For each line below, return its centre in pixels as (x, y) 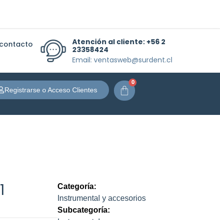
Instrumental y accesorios (102, 198)
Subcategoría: (84, 210)
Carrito (138, 90)
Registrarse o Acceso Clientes (51, 90)
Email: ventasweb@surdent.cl (122, 60)
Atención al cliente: (109, 41)
